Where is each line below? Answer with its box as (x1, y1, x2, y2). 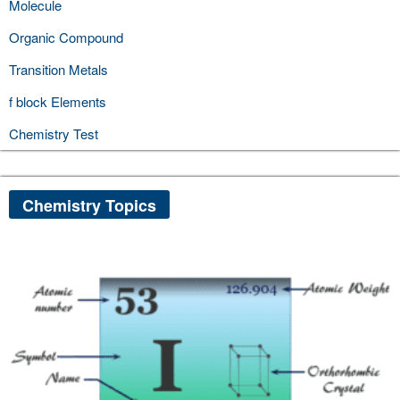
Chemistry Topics (22, 194, 156, 218)
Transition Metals (9, 60, 108, 79)
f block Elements (9, 92, 106, 112)
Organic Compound (9, 28, 123, 47)
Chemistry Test (9, 124, 98, 144)
